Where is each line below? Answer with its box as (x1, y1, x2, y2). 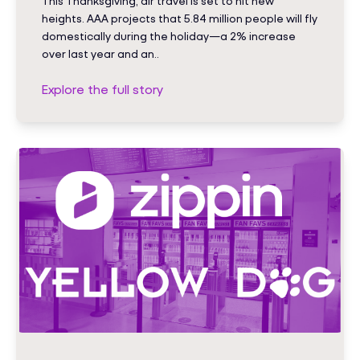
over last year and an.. (42, 47, 159, 61)
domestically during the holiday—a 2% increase (42, 29, 296, 43)
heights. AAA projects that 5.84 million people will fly (42, 11, 317, 26)
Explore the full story (42, 81, 163, 97)
